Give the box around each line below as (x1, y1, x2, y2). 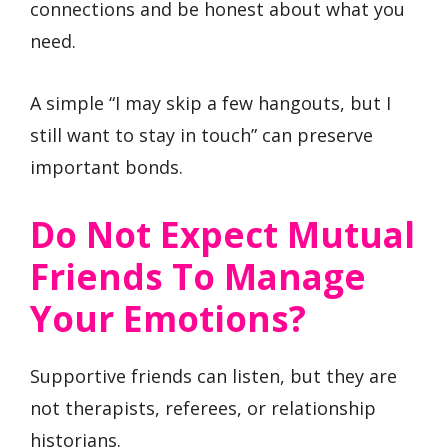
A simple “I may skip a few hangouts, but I (30, 91, 391, 116)
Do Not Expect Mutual (30, 210, 415, 258)
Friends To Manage (30, 252, 366, 300)
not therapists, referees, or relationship (30, 395, 376, 420)
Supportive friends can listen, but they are (30, 363, 397, 388)
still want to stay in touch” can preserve (30, 123, 373, 148)
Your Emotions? (30, 294, 306, 342)
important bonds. (30, 155, 183, 180)
